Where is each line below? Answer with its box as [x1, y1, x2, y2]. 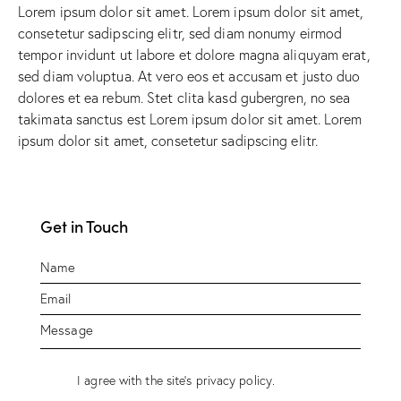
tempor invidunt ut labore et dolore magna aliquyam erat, [18, 45, 371, 64]
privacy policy [195, 371, 272, 388]
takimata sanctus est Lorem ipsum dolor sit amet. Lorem [18, 109, 363, 128]
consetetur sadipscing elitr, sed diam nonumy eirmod [18, 23, 343, 42]
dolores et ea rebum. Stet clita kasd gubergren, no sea [18, 88, 351, 107]
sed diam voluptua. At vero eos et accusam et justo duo [18, 66, 361, 85]
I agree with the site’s [77, 371, 196, 388]
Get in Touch [40, 214, 128, 237]
